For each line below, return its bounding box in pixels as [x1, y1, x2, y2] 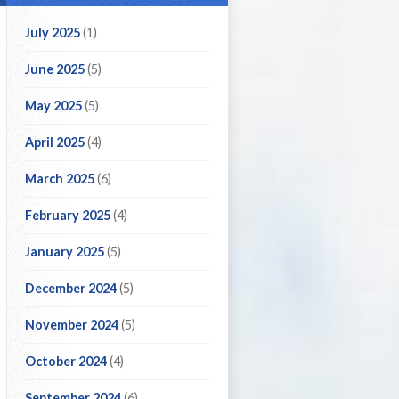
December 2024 [25, 281, 117, 296]
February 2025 [25, 208, 110, 223]
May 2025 [25, 98, 82, 113]
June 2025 [25, 61, 85, 77]
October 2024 [25, 354, 107, 369]
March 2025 [25, 171, 94, 186]
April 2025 [25, 134, 85, 150]
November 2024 [25, 317, 118, 332]
